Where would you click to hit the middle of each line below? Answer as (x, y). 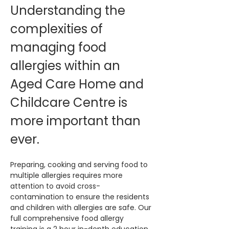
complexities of (58, 29)
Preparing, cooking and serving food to (80, 165)
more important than (77, 121)
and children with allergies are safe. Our (82, 208)
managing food (60, 47)
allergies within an (67, 66)
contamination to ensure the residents (81, 197)
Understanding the (69, 10)
